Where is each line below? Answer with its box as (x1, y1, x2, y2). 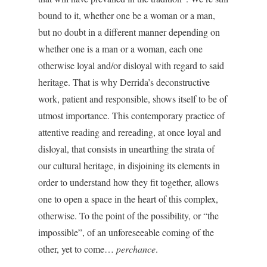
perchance (116, 243, 156, 255)
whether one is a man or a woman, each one (38, 42, 203, 55)
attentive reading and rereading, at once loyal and (38, 126, 221, 138)
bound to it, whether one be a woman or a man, (38, 9, 215, 21)
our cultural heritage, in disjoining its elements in (38, 159, 220, 172)
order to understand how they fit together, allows (38, 176, 219, 188)
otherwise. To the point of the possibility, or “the (38, 209, 219, 222)
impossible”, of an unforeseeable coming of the (38, 226, 214, 238)
